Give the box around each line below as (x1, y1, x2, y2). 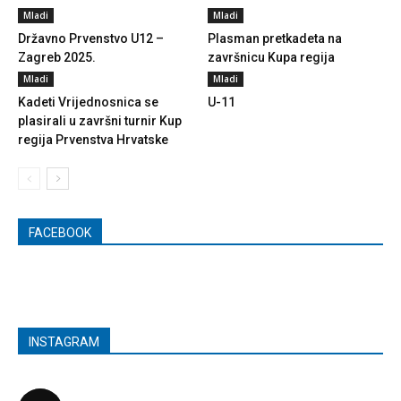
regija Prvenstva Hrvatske (18, 132, 168, 148)
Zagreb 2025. (18, 50, 96, 65)
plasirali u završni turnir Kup (18, 114, 182, 129)
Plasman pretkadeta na (207, 31, 342, 47)
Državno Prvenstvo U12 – (18, 31, 164, 47)
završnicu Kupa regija (207, 50, 335, 65)
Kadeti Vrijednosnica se (18, 95, 158, 110)
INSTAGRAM (29, 335, 99, 350)
